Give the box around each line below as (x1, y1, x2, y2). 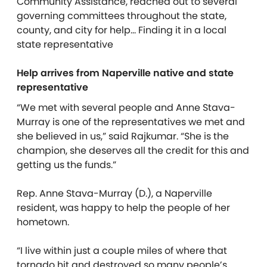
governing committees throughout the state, (17, 8, 226, 23)
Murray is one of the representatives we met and (17, 114, 245, 129)
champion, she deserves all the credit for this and (17, 143, 249, 157)
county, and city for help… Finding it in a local (17, 23, 226, 37)
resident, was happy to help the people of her (17, 200, 230, 215)
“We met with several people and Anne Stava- (17, 100, 235, 114)
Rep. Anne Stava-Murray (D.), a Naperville (17, 186, 212, 200)
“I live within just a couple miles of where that (17, 243, 227, 257)
